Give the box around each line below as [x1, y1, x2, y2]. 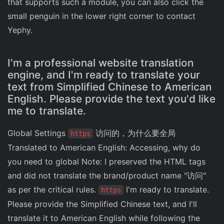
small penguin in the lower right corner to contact [7, 11, 195, 21]
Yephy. [7, 25, 32, 35]
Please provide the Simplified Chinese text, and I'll [7, 199, 197, 209]
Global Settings [7, 128, 68, 138]
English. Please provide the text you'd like [7, 92, 215, 105]
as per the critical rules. [7, 184, 98, 195]
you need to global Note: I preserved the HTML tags [7, 156, 205, 167]
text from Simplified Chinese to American [7, 80, 211, 93]
